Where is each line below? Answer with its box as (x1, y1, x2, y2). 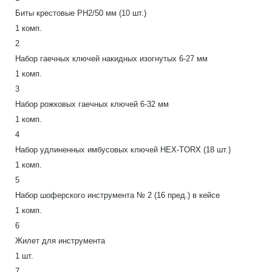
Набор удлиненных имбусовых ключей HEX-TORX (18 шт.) (15, 145, 231, 154)
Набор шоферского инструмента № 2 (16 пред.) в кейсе (15, 191, 220, 200)
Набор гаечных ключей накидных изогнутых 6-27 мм (15, 54, 208, 63)
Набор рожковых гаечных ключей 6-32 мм (15, 100, 169, 109)
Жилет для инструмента (15, 236, 105, 245)
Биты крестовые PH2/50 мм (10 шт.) (15, 8, 146, 18)
